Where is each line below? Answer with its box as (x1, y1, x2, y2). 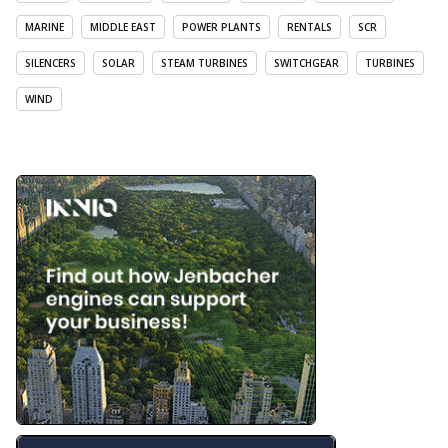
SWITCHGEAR (274, 56, 339, 71)
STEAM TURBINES (161, 56, 248, 71)
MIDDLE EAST (90, 20, 156, 35)
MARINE (25, 20, 64, 35)
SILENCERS (25, 56, 76, 71)
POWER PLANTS (182, 20, 261, 35)
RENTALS (287, 20, 332, 35)
